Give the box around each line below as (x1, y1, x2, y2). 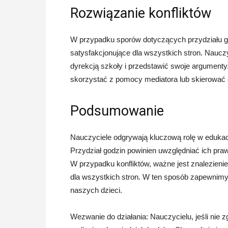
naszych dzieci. (70, 186, 122, 194)
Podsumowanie (70, 103, 164, 119)
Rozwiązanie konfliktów (70, 5, 211, 21)
